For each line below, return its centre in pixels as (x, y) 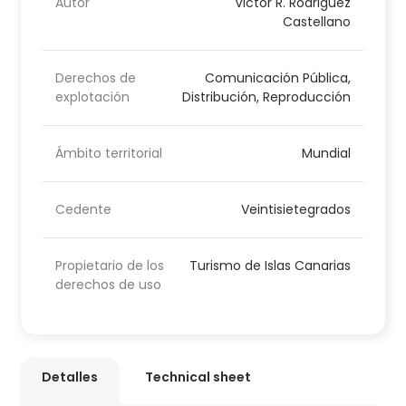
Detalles (70, 377)
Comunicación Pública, (277, 78)
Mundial (326, 154)
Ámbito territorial (109, 154)
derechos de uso (109, 285)
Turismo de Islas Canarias (270, 266)
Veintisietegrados (295, 210)
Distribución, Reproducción (266, 97)
